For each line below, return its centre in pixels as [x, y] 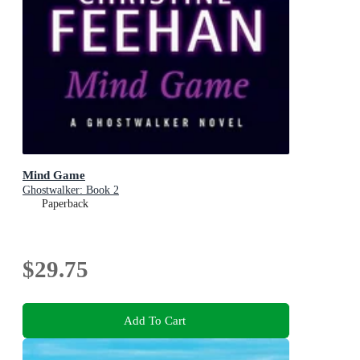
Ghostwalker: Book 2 [71, 190]
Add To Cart [154, 320]
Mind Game [54, 175]
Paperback [65, 204]
